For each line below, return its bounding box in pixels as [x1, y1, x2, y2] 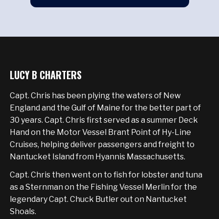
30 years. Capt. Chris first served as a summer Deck [10, 115, 198, 125]
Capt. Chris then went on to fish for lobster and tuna [10, 170, 202, 179]
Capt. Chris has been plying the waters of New [10, 90, 181, 100]
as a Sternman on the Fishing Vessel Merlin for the [10, 182, 197, 192]
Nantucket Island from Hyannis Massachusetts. [10, 152, 185, 161]
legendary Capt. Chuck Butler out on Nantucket [10, 194, 187, 204]
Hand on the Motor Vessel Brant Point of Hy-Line [10, 127, 191, 137]
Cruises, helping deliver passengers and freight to [10, 139, 195, 149]
